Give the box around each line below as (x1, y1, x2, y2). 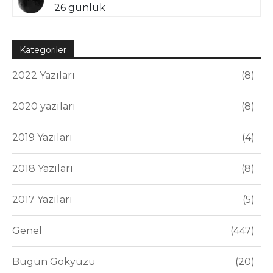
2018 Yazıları (12, 163, 73, 175)
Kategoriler (19, 44, 66, 56)
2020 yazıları (12, 101, 76, 113)
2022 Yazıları (12, 69, 75, 82)
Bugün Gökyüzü (12, 256, 96, 268)
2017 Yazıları (12, 194, 73, 206)
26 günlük (54, 2, 105, 14)
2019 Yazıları (12, 132, 73, 144)
